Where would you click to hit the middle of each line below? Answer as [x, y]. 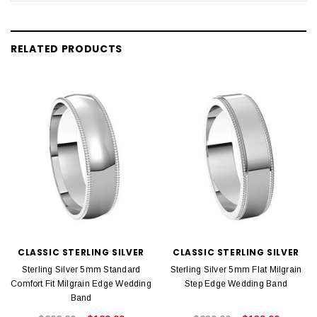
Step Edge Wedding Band [236, 283]
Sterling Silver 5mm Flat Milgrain [236, 269]
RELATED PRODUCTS [67, 48]
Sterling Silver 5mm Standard [81, 269]
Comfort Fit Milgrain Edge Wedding [81, 283]
